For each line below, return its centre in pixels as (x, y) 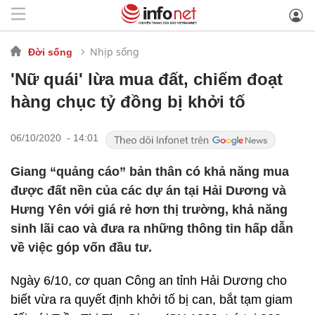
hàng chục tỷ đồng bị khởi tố (128, 102)
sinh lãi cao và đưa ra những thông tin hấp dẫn (152, 229)
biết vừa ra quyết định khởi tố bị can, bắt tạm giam (152, 300)
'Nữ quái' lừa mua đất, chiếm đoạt (147, 79)
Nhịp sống (115, 51)
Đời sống (50, 52)
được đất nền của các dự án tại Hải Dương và (148, 191)
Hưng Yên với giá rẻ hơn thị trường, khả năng (149, 210)
